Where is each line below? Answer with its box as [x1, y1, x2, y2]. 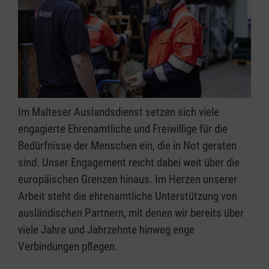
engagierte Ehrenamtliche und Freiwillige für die [18, 122, 228, 136]
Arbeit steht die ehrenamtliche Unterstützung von [18, 189, 237, 204]
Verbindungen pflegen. [18, 240, 120, 254]
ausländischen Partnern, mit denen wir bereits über [18, 206, 244, 220]
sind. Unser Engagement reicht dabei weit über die [18, 156, 240, 170]
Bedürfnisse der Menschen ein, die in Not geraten [18, 139, 237, 153]
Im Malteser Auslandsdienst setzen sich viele [18, 105, 219, 119]
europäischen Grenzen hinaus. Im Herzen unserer [18, 172, 237, 187]
